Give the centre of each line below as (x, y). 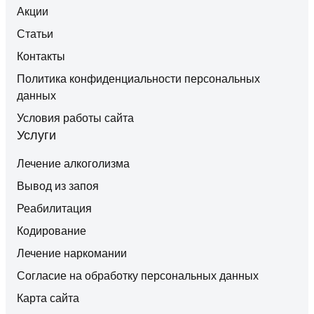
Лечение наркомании (72, 253)
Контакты (41, 56)
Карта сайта (48, 298)
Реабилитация (54, 208)
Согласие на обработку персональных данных (138, 275)
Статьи (35, 34)
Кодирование (52, 231)
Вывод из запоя (58, 186)
